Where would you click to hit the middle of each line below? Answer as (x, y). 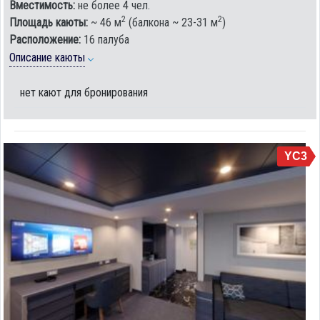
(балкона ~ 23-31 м (172, 23)
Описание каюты (47, 57)
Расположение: (45, 40)
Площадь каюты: (49, 23)
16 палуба (105, 40)
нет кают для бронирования (84, 92)
